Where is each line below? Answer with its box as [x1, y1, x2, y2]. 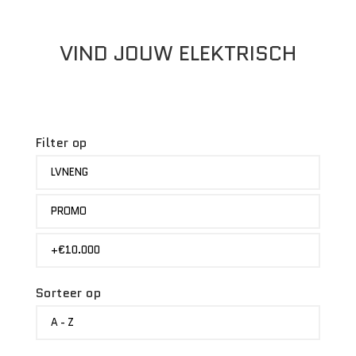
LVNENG [50, 164, 88, 180]
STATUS [34, 192, 73, 207]
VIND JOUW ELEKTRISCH [60, 38, 296, 68]
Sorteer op [35, 284, 102, 302]
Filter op [35, 133, 87, 152]
